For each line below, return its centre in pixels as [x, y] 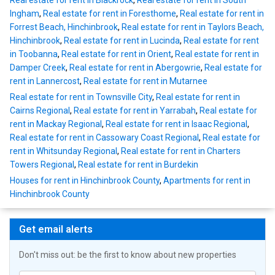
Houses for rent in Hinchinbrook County [85, 181]
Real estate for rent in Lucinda [122, 41]
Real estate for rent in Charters [181, 151]
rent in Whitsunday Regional [64, 151]
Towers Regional [42, 165]
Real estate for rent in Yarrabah [135, 111]
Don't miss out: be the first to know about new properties [128, 255]
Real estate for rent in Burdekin [138, 165]
